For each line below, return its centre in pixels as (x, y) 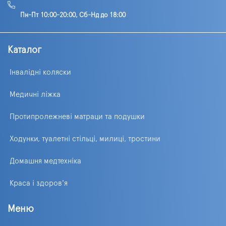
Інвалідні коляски (40, 72)
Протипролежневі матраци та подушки (77, 117)
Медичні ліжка (35, 94)
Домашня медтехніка (45, 161)
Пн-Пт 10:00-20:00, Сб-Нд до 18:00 (73, 15)
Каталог (24, 50)
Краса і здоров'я (39, 183)
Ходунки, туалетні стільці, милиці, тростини (85, 139)
